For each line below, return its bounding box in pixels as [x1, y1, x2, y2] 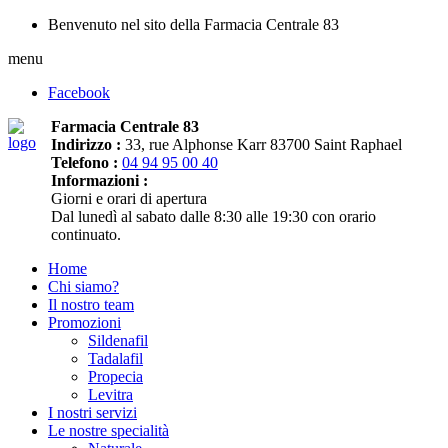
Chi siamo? [48, 278, 119, 295]
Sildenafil [88, 332, 148, 349]
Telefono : [50, 154, 118, 171]
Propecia [88, 368, 143, 385]
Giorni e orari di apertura [50, 190, 207, 207]
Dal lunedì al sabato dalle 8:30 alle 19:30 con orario [50, 208, 376, 225]
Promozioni [48, 314, 121, 331]
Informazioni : [50, 172, 148, 189]
